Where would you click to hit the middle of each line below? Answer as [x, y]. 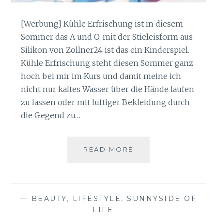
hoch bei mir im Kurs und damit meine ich [101, 76]
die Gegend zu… [51, 116]
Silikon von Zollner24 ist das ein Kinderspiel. [105, 50]
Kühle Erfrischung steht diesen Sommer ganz [107, 63]
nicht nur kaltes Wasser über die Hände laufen [108, 89]
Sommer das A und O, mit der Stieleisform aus [107, 37]
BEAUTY [49, 198]
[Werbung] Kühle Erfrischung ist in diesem [102, 24]
